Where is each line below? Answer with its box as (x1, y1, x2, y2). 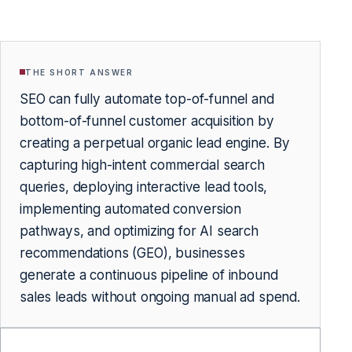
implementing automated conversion (20, 200, 241, 217)
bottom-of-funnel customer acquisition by (20, 112, 274, 129)
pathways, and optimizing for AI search (20, 222, 258, 239)
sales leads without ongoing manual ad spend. (20, 288, 301, 305)
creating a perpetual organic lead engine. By (20, 134, 290, 151)
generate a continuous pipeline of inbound (20, 266, 278, 283)
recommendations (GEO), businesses (20, 244, 245, 261)
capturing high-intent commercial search (20, 156, 265, 173)
